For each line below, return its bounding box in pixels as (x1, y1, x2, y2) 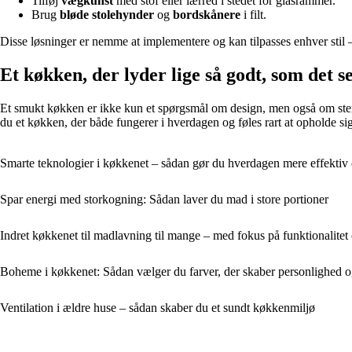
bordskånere (173, 7, 240, 21)
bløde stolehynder (60, 7, 154, 21)
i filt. (240, 7, 266, 21)
